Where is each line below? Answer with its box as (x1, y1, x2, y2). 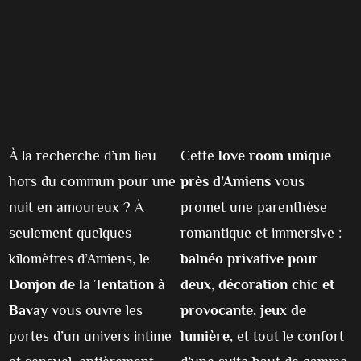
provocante (180, 301, 253, 318)
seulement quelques (9, 224, 132, 241)
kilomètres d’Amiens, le (9, 250, 151, 267)
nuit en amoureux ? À (9, 198, 144, 215)
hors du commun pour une (9, 172, 176, 189)
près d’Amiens (180, 172, 275, 189)
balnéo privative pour (180, 250, 318, 267)
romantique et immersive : (180, 224, 342, 241)
